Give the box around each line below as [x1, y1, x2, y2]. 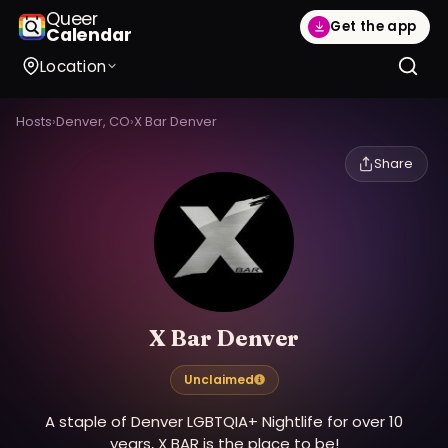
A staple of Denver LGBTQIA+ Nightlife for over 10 [45, 410, 403, 432]
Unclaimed [183, 370, 254, 388]
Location [39, 55, 107, 77]
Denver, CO [56, 111, 130, 131]
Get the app [330, 17, 417, 37]
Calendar [45, 22, 132, 47]
